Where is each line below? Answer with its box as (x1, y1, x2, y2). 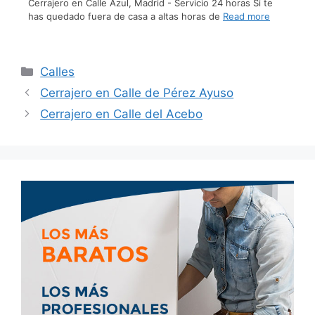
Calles (40, 64, 75, 79)
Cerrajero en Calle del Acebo (40, 106, 203, 121)
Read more (223, 10, 270, 22)
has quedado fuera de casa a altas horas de (28, 10, 223, 22)
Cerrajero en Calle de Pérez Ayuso (40, 85, 234, 100)
